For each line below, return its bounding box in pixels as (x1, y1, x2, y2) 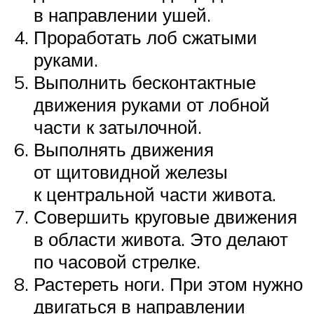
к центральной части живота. (34, 183, 276, 206)
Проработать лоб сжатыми (34, 26, 257, 49)
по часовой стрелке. (34, 250, 200, 273)
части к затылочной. (34, 116, 202, 139)
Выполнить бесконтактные (34, 71, 256, 94)
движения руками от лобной (34, 93, 270, 116)
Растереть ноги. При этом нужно (34, 273, 303, 296)
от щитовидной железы (34, 161, 228, 184)
